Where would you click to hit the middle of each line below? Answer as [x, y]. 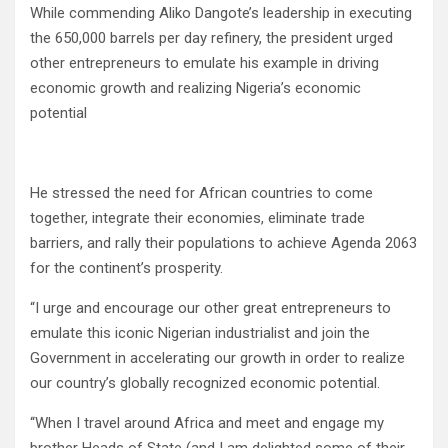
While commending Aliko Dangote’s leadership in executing [221, 13]
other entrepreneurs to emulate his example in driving [204, 63]
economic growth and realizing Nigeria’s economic [195, 88]
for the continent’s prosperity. [126, 268]
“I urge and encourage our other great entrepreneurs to [210, 308]
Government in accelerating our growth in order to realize [217, 358]
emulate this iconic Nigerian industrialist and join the [200, 333]
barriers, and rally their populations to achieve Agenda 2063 [223, 243]
